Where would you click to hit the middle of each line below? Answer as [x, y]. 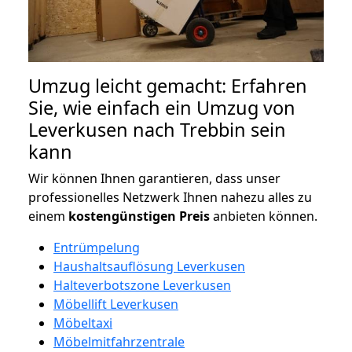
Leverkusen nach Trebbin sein [157, 129]
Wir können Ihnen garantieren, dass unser [154, 178]
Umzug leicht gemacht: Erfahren [168, 85]
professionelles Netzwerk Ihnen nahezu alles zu [170, 197]
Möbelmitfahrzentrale [119, 341]
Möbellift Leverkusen [116, 304]
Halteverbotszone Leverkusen [142, 285]
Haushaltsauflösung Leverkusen [149, 266]
